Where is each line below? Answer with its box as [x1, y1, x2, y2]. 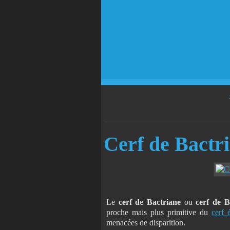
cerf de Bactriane [118, 197, 184, 206]
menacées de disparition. [106, 218, 187, 227]
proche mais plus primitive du [106, 207, 212, 217]
